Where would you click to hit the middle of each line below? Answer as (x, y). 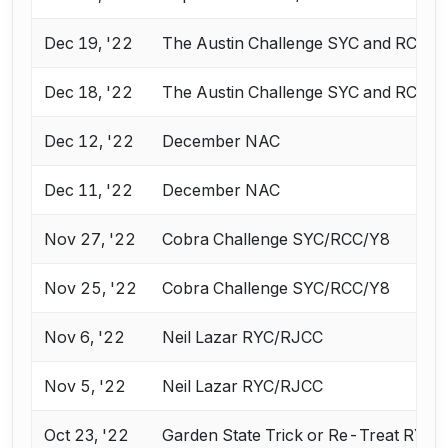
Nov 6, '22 (85, 337)
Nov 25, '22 (91, 288)
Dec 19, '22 (89, 43)
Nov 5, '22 (85, 386)
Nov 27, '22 (90, 239)
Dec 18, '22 (89, 92)
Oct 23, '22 (87, 435)
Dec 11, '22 (89, 190)
